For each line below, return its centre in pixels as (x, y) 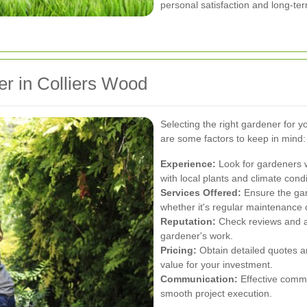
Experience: (188, 163)
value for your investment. (217, 264)
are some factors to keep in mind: (233, 138)
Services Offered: (201, 192)
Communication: (199, 279)
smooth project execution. (216, 293)
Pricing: (179, 250)
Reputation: (188, 221)
